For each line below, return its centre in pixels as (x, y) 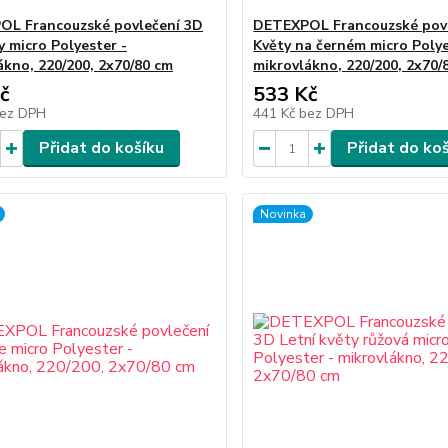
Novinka (283, 214)
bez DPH (327, 113)
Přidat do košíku (101, 148)
